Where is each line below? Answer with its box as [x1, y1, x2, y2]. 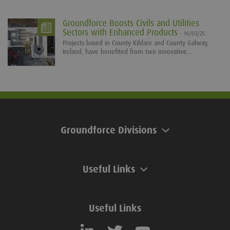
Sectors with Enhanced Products [63, 27, 180, 38]
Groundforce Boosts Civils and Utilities [63, 17, 199, 29]
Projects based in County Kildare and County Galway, [63, 39, 208, 47]
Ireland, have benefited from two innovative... [63, 47, 191, 56]
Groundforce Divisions [61, 124, 157, 137]
